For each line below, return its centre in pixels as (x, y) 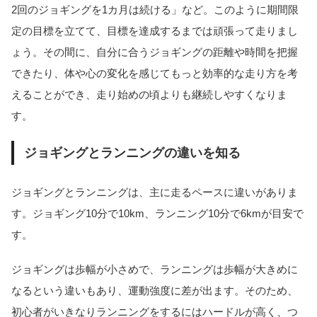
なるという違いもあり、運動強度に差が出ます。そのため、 (155, 290)
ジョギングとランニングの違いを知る (132, 152)
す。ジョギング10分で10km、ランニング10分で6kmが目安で (157, 214)
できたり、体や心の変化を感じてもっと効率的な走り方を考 (155, 74)
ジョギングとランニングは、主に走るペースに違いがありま (155, 192)
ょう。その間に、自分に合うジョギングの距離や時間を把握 (155, 52)
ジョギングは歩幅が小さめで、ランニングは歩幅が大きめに (155, 269)
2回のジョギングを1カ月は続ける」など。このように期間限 (155, 10)
